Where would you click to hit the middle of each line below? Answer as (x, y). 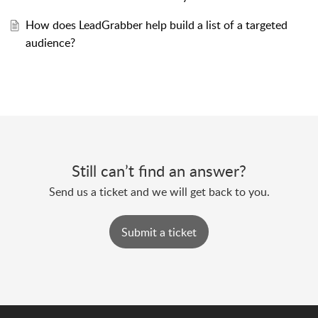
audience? (50, 43)
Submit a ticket (159, 232)
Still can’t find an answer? (159, 171)
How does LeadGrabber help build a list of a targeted (156, 25)
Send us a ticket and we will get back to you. (159, 192)
